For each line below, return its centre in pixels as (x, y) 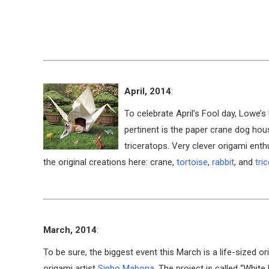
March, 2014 (70, 230)
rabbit (223, 162)
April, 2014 (148, 91)
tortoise (192, 162)
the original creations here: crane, (110, 162)
